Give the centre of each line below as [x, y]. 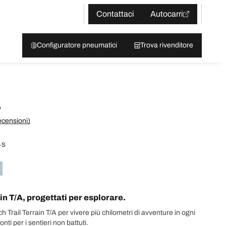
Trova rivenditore [167, 45]
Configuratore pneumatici [77, 45]
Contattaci [115, 14]
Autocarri [167, 14]
